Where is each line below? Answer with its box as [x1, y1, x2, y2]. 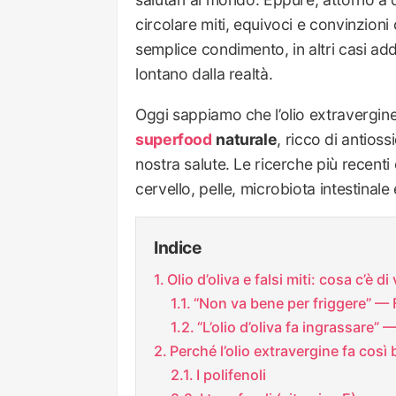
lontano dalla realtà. [135, 65, 273, 84]
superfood [135, 129, 212, 148]
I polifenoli [195, 366, 266, 385]
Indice [154, 236, 202, 258]
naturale [216, 129, 278, 148]
